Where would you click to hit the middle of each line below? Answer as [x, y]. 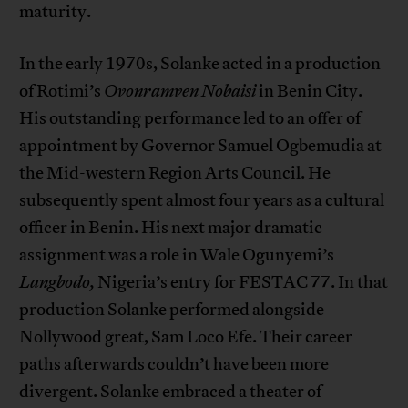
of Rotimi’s [62, 92]
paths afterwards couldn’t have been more [174, 365]
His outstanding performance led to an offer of [190, 119]
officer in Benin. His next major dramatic [171, 228]
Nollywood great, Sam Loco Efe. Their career [186, 337]
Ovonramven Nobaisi [180, 92]
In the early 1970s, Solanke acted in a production [200, 64]
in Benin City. [310, 92]
